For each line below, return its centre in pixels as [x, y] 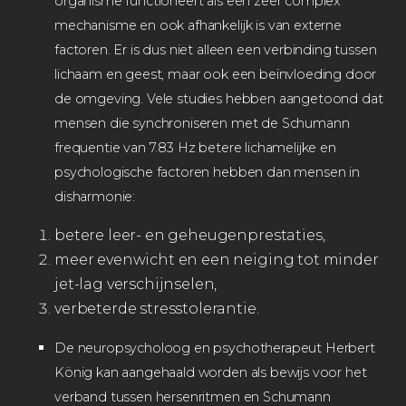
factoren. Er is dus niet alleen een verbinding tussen [216, 49]
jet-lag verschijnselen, [136, 284]
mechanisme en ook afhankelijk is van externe [198, 25]
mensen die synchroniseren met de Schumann [202, 123]
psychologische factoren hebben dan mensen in [207, 172]
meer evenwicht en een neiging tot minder [217, 259]
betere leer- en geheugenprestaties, [190, 235]
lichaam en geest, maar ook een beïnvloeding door [216, 74]
